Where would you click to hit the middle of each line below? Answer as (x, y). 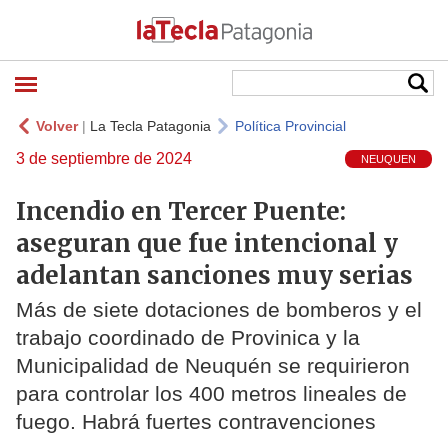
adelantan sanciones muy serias (214, 275)
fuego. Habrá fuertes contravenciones (196, 422)
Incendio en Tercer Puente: (181, 211)
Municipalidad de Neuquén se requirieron (213, 366)
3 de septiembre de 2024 (104, 158)
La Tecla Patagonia (150, 126)
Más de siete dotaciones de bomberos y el (219, 310)
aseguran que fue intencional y (207, 243)
